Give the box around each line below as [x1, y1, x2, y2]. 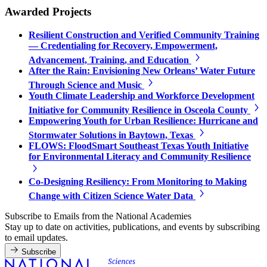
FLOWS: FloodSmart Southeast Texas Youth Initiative [29, 141, 249, 151]
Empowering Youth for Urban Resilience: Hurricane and [29, 116, 258, 126]
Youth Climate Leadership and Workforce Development [29, 91, 254, 101]
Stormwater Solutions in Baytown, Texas [29, 130, 195, 141]
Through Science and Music [29, 80, 144, 91]
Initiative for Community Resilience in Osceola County [29, 105, 250, 116]
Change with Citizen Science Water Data [29, 191, 195, 201]
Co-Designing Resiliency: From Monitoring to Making [29, 176, 247, 187]
